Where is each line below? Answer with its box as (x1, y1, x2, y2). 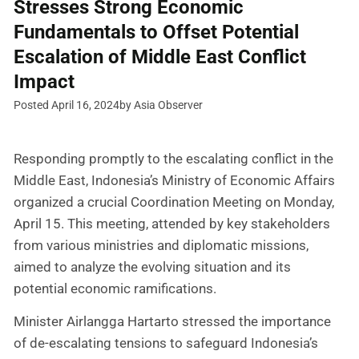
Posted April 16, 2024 (14, 98, 119, 111)
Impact (14, 70, 75, 93)
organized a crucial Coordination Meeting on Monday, (14, 193, 334, 210)
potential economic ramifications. (14, 280, 216, 296)
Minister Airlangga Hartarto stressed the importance (14, 313, 331, 330)
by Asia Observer (119, 98, 203, 111)
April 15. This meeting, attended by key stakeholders (14, 215, 330, 232)
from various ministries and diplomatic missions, (14, 236, 309, 253)
